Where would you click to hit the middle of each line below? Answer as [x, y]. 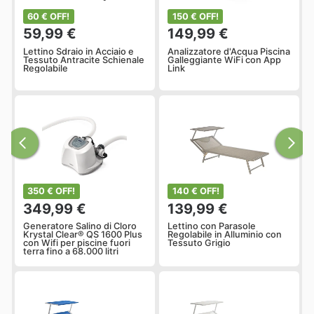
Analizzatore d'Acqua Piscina [229, 51]
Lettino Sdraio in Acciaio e [78, 51]
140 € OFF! [196, 191]
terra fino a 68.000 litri [71, 252]
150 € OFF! [195, 17]
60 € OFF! [49, 17]
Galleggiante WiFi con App [225, 60]
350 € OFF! [52, 191]
